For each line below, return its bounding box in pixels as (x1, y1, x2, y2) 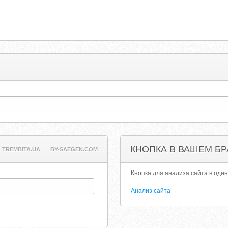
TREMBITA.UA (2, 146, 40, 152)
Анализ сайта (131, 187, 171, 194)
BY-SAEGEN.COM (50, 146, 98, 152)
